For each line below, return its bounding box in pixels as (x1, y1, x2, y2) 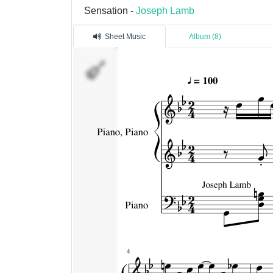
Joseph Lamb (136, 5, 194, 16)
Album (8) (189, 32, 221, 41)
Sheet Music (105, 32, 146, 41)
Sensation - (84, 5, 136, 16)
